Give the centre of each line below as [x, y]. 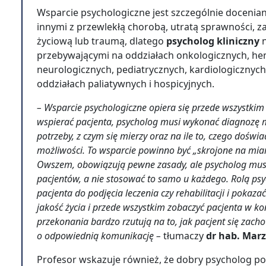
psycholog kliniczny [213, 41]
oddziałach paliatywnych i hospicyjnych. [127, 84]
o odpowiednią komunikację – [100, 236]
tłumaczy [183, 236]
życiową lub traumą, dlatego [100, 41]
